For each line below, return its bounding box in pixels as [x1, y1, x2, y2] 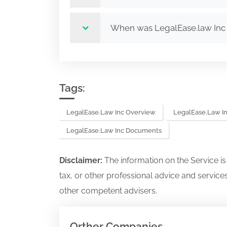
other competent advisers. [59, 186, 157, 196]
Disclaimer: [59, 156, 104, 165]
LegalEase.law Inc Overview [66, 108, 156, 116]
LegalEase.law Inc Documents [66, 127, 162, 134]
